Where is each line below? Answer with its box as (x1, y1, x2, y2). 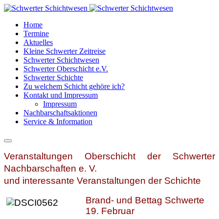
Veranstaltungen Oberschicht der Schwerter (4, 151, 215, 161)
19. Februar (86, 206, 134, 216)
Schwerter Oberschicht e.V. (23, 65, 108, 73)
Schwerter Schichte (23, 73, 83, 82)
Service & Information (23, 117, 92, 126)
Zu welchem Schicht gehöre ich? (23, 82, 125, 90)
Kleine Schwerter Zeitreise (23, 47, 106, 55)
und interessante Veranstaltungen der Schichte (4, 175, 201, 186)
